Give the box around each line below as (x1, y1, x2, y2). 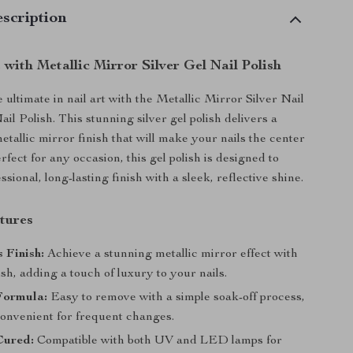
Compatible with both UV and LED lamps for (34, 335, 283, 347)
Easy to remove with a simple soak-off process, (47, 292, 306, 304)
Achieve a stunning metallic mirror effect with (44, 248, 299, 261)
